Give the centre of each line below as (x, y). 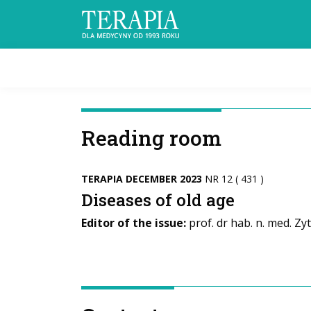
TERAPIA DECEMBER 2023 (143, 179)
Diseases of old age (158, 200)
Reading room (151, 138)
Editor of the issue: (134, 223)
